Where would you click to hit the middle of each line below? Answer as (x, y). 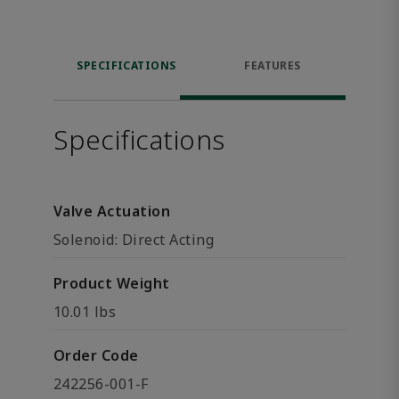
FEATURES (273, 65)
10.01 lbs (85, 312)
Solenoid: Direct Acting (134, 240)
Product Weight (112, 283)
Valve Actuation (112, 211)
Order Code (96, 355)
